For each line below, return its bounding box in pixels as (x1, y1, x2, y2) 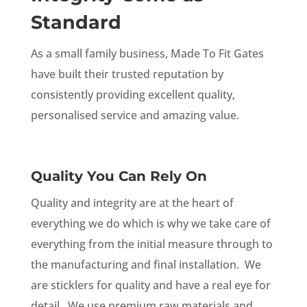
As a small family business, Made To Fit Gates (30, 46, 264, 62)
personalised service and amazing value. (30, 108, 242, 123)
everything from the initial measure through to (30, 236, 273, 252)
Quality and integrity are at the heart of (30, 195, 234, 211)
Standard (30, 11, 121, 34)
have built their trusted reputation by (30, 66, 223, 82)
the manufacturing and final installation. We (30, 257, 261, 273)
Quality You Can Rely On (30, 168, 207, 185)
